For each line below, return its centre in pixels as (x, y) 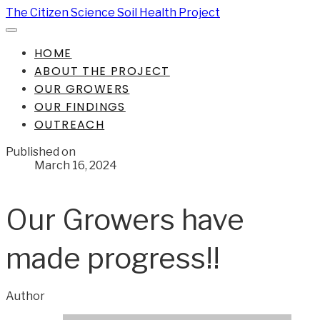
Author (25, 296)
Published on (41, 152)
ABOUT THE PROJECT (102, 71)
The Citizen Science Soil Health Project (113, 12)
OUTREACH (70, 125)
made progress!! (113, 258)
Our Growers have (125, 220)
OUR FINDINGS (80, 107)
